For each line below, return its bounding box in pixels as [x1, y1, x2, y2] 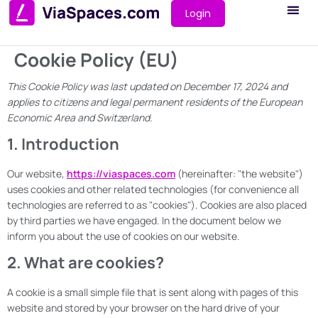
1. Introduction [7, 133, 119, 155]
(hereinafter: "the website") [175, 167, 303, 180]
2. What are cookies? [7, 252, 164, 273]
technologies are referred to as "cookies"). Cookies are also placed [7, 198, 307, 212]
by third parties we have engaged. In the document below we [7, 214, 281, 227]
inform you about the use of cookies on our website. [7, 229, 240, 243]
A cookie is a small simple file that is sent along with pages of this [7, 285, 298, 299]
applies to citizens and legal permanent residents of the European [7, 95, 302, 109]
